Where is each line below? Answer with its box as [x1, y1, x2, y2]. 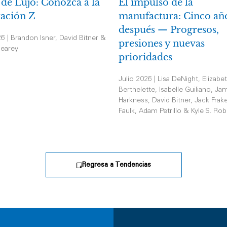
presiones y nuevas [119, 37, 205, 49]
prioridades [119, 51, 172, 63]
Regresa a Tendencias [82, 162, 151, 169]
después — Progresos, [119, 24, 219, 35]
